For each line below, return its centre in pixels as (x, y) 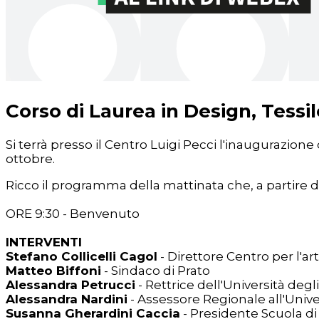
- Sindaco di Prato (156, 271)
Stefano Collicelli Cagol (82, 257)
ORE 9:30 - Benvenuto (73, 214)
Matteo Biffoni (53, 271)
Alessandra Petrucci (70, 285)
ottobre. (30, 159)
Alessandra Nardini (67, 299)
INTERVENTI (44, 242)
